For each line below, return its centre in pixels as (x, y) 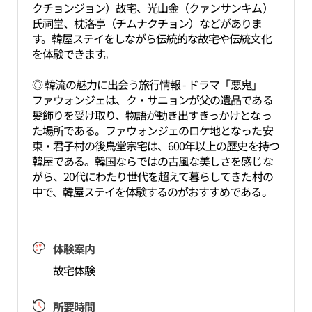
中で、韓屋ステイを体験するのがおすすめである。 (152, 192)
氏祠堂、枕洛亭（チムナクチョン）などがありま (147, 23)
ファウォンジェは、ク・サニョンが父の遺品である (152, 100)
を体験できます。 (73, 54)
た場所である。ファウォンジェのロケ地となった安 (152, 130)
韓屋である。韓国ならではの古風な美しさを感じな (152, 161)
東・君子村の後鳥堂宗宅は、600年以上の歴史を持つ (155, 146)
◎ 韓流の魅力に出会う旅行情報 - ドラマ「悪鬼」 (147, 84)
